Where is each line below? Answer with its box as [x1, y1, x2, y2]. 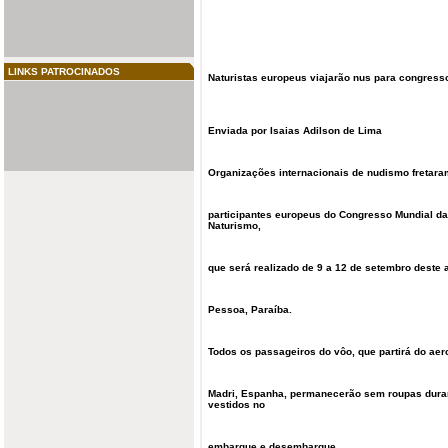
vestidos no [208, 399, 265, 410]
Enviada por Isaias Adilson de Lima [208, 125, 382, 136]
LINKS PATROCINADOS [8, 66, 120, 77]
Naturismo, [208, 220, 261, 231]
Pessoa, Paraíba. [208, 304, 292, 315]
